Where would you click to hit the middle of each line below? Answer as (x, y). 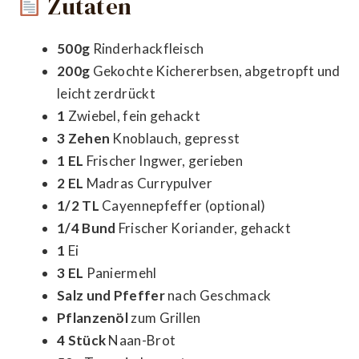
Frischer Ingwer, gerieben (163, 160)
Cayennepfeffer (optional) (182, 205)
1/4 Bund (87, 228)
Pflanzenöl (93, 317)
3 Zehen (84, 138)
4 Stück (82, 340)
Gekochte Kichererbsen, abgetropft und (215, 71)
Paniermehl (120, 272)
